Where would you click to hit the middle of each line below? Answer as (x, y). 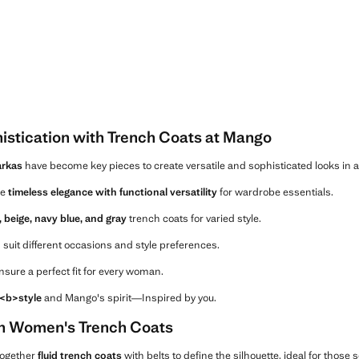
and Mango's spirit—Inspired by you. (129, 297)
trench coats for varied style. (194, 218)
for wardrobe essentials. (275, 192)
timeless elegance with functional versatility (113, 192)
